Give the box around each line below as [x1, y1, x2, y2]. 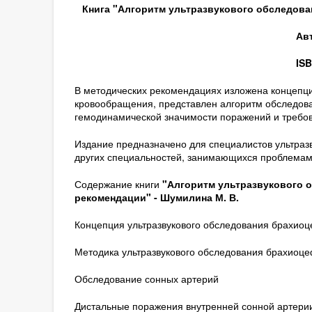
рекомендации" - [74, 190, 160, 204]
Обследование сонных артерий [74, 272, 219, 286]
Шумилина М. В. [159, 190, 239, 204]
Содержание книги [74, 177, 162, 191]
